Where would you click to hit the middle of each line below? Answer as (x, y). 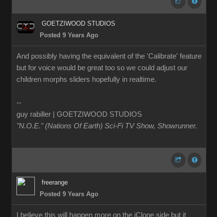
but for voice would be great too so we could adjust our (102, 68)
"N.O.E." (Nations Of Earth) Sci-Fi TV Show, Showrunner (106, 126)
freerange (55, 182)
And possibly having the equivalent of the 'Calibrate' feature (109, 56)
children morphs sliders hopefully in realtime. (86, 79)
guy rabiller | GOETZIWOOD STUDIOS (79, 114)
